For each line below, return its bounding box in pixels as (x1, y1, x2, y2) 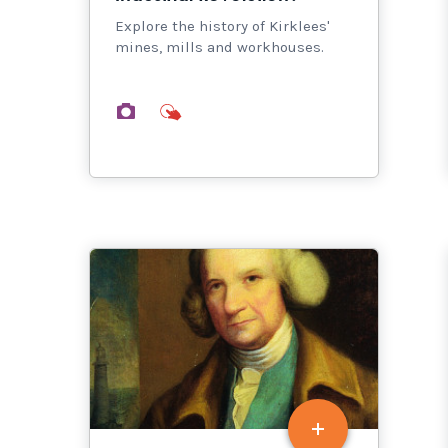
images (148, 100, 201, 119)
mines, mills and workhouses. (115, 38, 324, 57)
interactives (192, 100, 278, 119)
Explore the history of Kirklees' (115, 17, 330, 36)
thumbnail (237, 100, 311, 119)
